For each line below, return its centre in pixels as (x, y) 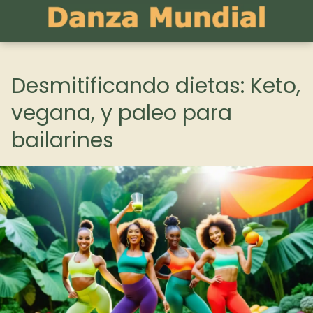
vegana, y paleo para (122, 113)
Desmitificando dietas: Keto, (156, 86)
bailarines (63, 140)
